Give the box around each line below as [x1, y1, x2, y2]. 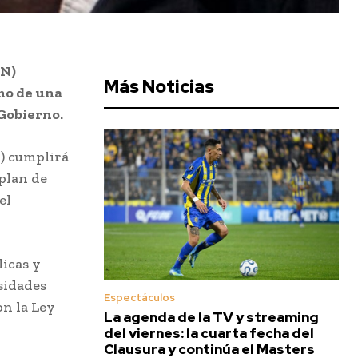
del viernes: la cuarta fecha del [104, 324, 314, 343]
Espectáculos [104, 291, 175, 305]
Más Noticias [104, 75, 214, 99]
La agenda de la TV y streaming [104, 308, 319, 327]
